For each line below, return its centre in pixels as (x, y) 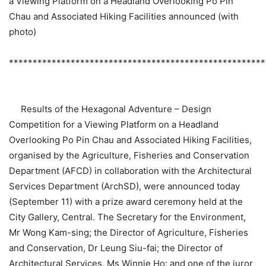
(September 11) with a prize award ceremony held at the (126, 202)
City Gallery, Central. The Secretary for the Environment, (127, 217)
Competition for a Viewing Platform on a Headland (114, 125)
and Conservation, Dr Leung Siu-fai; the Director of (116, 248)
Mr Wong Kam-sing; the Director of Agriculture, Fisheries (129, 233)
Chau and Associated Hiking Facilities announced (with (124, 17)
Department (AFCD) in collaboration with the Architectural (130, 171)
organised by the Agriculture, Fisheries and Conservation (129, 156)
